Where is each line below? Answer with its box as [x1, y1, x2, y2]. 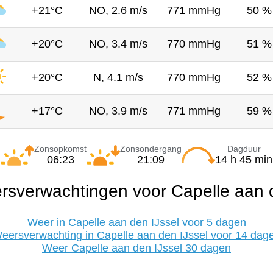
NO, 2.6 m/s [88, 4, 147, 16]
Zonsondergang [120, 143, 182, 154]
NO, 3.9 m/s [88, 104, 147, 117]
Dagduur [227, 143, 261, 154]
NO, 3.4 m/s [88, 37, 147, 50]
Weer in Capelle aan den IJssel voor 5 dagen [27, 216, 246, 229]
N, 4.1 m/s [93, 71, 143, 83]
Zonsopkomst [34, 143, 87, 154]
